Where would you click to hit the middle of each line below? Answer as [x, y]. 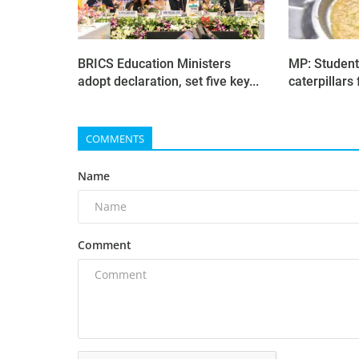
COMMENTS [115, 138]
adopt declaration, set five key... [168, 81]
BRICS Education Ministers [154, 63]
